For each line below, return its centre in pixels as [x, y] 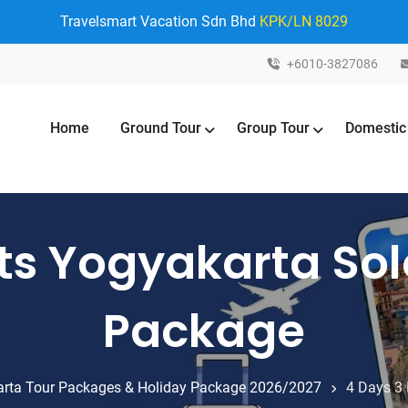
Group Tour [273, 128]
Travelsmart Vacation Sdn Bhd [160, 21]
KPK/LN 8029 [304, 21]
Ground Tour [161, 128]
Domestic [376, 128]
